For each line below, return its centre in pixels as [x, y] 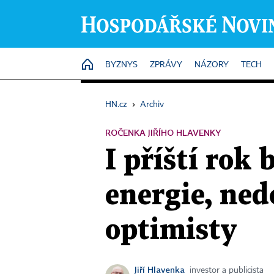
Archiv [152, 105]
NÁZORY [212, 65]
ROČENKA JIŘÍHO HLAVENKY [163, 132]
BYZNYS [121, 65]
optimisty [171, 231]
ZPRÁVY [166, 65]
